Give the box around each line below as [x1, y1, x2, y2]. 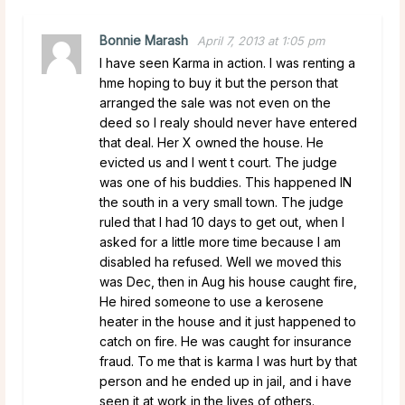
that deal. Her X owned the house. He [99, 134, 324, 150]
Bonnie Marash [99, 32, 188, 48]
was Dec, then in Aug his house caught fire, [99, 273, 357, 289]
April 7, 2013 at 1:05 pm [197, 33, 325, 48]
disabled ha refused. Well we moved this [99, 253, 342, 269]
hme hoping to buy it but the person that [99, 74, 338, 90]
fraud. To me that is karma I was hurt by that [99, 353, 357, 369]
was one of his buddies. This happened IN [99, 174, 352, 190]
